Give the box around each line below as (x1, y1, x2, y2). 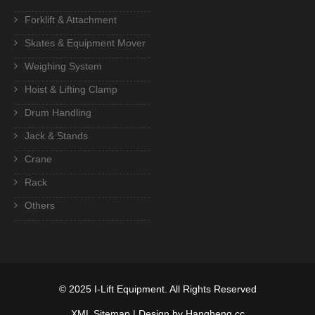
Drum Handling (25, 106, 91, 118)
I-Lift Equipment (94, 283, 165, 295)
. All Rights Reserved (164, 283, 257, 295)
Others (25, 199, 55, 211)
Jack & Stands (25, 129, 88, 141)
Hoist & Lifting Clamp (25, 83, 117, 95)
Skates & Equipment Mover (25, 37, 146, 49)
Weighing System (25, 60, 102, 72)
